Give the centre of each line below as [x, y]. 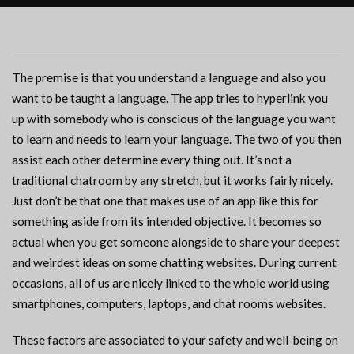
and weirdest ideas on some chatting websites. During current [174, 263]
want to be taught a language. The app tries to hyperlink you [170, 98]
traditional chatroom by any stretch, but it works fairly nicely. [172, 181]
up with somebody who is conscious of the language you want [174, 119]
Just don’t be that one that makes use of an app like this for [165, 201]
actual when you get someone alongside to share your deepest [176, 242]
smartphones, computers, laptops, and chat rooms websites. [169, 304]
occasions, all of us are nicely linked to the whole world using [171, 283]
